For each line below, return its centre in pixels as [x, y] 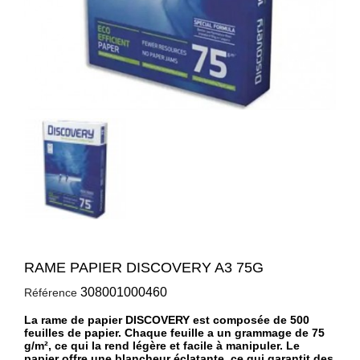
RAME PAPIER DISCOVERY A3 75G [144, 267]
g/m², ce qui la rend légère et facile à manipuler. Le [162, 345]
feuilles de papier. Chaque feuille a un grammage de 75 [174, 332]
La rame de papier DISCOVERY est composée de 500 [167, 319]
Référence [51, 292]
